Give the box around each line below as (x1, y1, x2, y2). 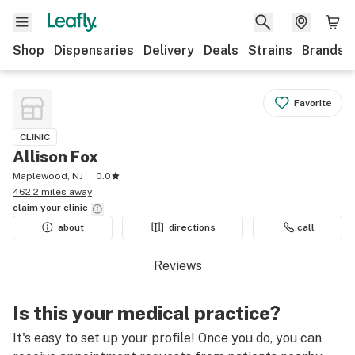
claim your (13, 202, 63, 213)
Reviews (153, 258, 202, 273)
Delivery (143, 43, 194, 58)
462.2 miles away (13, 186, 92, 197)
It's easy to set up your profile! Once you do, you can (13, 330, 322, 345)
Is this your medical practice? (13, 302, 281, 324)
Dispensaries (54, 43, 134, 58)
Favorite (294, 97, 332, 109)
